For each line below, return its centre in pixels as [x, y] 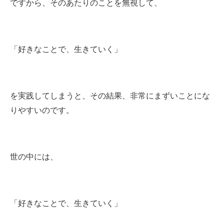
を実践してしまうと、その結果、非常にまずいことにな [110, 95]
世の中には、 [34, 156]
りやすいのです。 [42, 110]
